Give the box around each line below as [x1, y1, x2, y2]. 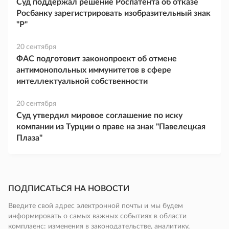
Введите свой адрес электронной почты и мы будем [8, 202, 183, 210]
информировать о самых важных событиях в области [8, 213, 187, 220]
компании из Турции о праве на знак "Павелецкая [16, 123, 205, 131]
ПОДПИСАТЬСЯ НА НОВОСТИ [8, 185, 129, 193]
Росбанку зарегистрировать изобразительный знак [16, 9, 211, 17]
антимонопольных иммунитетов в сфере [16, 66, 171, 74]
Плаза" [16, 134, 42, 142]
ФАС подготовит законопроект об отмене [16, 55, 177, 63]
